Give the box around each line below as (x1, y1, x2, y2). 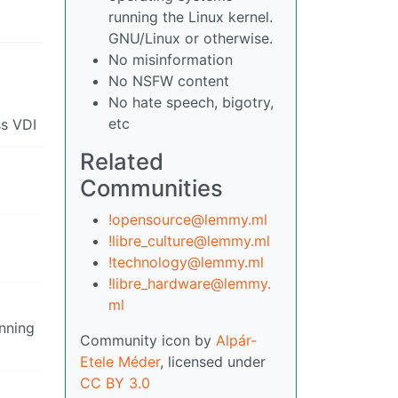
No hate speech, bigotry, (108, 93, 274, 111)
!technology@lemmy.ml (108, 253, 264, 271)
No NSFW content (108, 72, 229, 90)
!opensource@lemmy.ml (108, 211, 267, 228)
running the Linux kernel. (108, 8, 273, 26)
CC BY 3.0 (80, 374, 150, 392)
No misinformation (108, 51, 233, 68)
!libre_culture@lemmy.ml (108, 232, 270, 250)
